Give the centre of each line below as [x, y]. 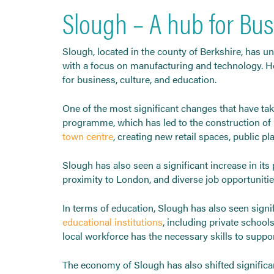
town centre [88, 136]
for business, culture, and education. [139, 79]
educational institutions [113, 221]
